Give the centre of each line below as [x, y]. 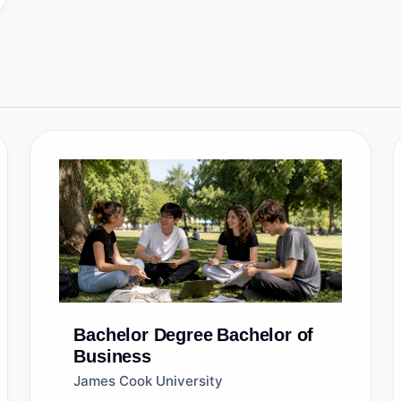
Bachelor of [265, 335]
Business [112, 356]
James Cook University [149, 381]
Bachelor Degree [143, 335]
